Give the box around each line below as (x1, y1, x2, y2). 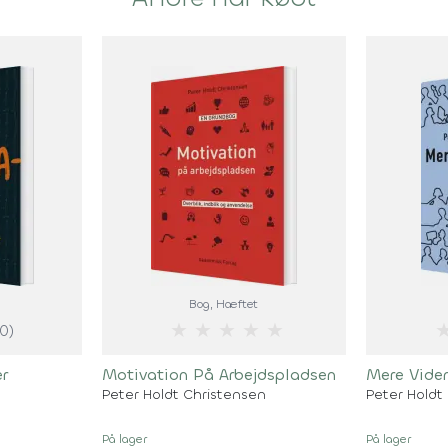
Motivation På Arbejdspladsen (101, 363, 336, 385)
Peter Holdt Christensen (101, 384, 266, 404)
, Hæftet (210, 295, 259, 312)
